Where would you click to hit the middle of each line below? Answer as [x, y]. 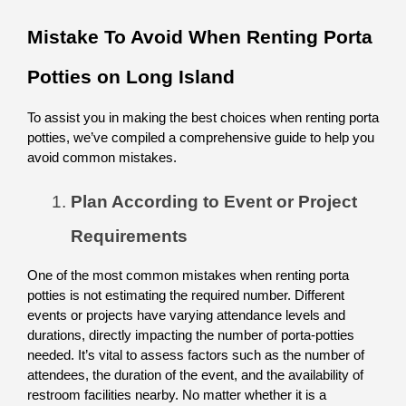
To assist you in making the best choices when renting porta [203, 118]
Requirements [129, 236]
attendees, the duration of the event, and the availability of [195, 375]
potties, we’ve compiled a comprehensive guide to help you [201, 138]
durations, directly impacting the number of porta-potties [191, 335]
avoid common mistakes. [102, 158]
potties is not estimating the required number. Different [186, 295]
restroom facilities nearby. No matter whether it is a [177, 395]
